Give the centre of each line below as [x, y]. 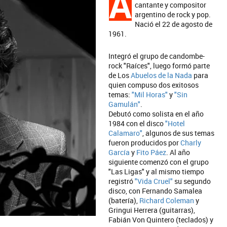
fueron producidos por [144, 143]
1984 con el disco [137, 123]
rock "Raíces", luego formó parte [159, 66]
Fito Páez [151, 152]
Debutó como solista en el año [156, 114]
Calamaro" [125, 133]
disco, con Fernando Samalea [155, 191]
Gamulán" [124, 104]
